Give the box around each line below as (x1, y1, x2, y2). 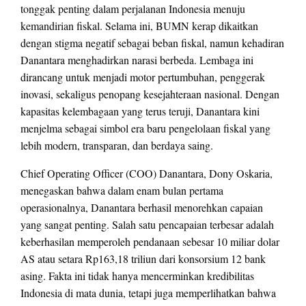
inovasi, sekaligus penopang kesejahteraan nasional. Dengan (20, 87, 279, 102)
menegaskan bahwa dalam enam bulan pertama (20, 183, 223, 198)
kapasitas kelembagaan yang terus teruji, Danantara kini (20, 104, 260, 119)
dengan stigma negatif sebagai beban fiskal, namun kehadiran (20, 36, 284, 51)
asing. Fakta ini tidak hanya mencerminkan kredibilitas (20, 268, 254, 283)
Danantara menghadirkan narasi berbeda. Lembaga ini (20, 53, 253, 68)
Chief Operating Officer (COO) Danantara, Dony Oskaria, (20, 166, 273, 181)
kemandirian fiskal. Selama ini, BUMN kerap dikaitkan (20, 18, 258, 33)
